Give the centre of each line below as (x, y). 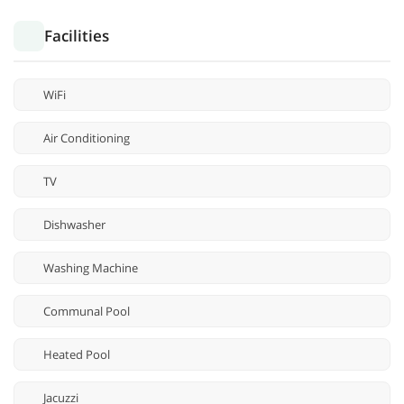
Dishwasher (74, 225)
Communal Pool (87, 312)
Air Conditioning (87, 138)
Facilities (77, 36)
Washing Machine (91, 268)
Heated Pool (77, 355)
